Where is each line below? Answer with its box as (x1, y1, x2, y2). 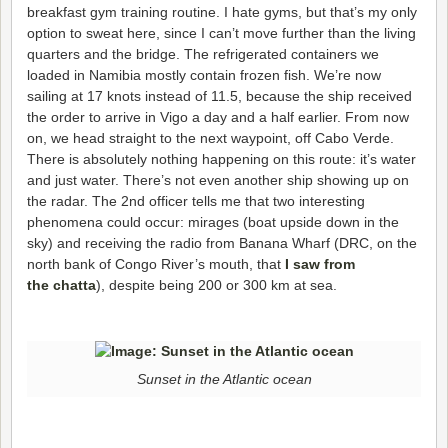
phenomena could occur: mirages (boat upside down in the (27, 213, 399, 230)
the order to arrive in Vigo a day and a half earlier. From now (27, 108, 409, 125)
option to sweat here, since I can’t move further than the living (27, 24, 416, 41)
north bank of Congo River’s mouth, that (27, 255, 285, 272)
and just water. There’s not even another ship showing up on (27, 171, 409, 188)
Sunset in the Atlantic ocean (136, 371, 312, 388)
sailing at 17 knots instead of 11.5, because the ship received (27, 87, 412, 104)
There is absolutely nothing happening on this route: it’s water (27, 150, 416, 167)
